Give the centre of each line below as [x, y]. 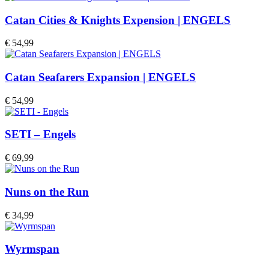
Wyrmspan [32, 249]
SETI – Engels [40, 134]
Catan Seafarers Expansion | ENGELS [100, 77]
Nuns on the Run [47, 192]
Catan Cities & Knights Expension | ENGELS [118, 20]
